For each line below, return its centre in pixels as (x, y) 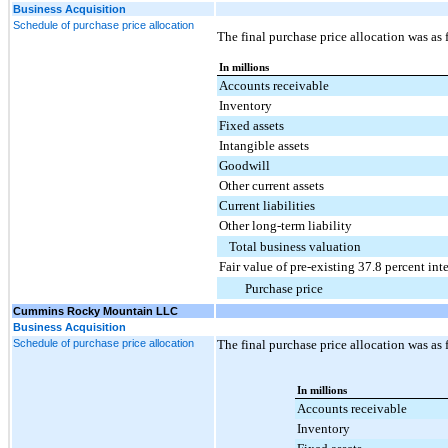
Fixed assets (251, 125)
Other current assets (271, 185)
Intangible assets (264, 145)
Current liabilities (267, 205)
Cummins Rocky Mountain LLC (95, 310)
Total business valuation (295, 246)
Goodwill (244, 165)
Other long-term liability (285, 225)
